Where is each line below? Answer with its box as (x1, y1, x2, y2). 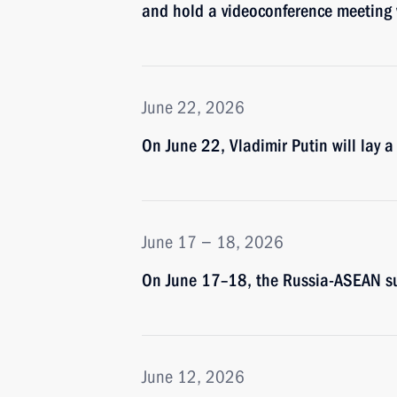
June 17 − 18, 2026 (142, 231, 284, 253)
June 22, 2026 (142, 97, 245, 118)
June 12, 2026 (142, 366, 245, 387)
